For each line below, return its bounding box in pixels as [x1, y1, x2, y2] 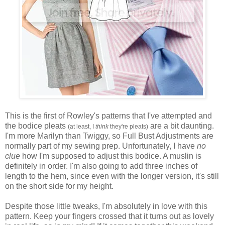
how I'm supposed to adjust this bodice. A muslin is [20, 151, 201, 160]
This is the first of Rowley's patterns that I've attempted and [5, 111, 212, 120]
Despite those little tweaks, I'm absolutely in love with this [5, 201, 207, 210]
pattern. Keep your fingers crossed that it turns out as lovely [5, 211, 214, 220]
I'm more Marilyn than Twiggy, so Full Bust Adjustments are [5, 131, 213, 140]
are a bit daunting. [148, 121, 214, 130]
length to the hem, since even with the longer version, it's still [5, 171, 219, 180]
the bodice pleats [5, 121, 68, 130]
